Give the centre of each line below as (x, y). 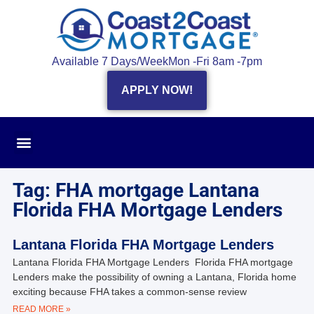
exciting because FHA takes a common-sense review (129, 291)
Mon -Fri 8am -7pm (215, 61)
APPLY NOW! (157, 90)
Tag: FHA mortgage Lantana (136, 190)
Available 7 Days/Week (110, 61)
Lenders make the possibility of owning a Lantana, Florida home (154, 277)
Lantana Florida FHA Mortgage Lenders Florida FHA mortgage (152, 262)
